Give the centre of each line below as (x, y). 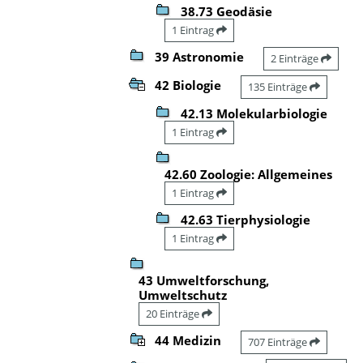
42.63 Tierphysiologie (246, 219)
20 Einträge (174, 313)
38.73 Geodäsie (226, 11)
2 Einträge (296, 58)
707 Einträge (279, 342)
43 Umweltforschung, (204, 280)
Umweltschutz (183, 295)
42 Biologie (188, 85)
